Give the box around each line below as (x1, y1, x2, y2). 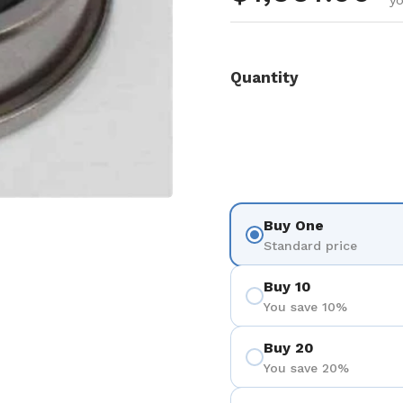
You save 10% (264, 299, 347, 314)
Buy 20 (264, 338, 314, 356)
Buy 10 (264, 277, 311, 295)
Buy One (264, 216, 324, 234)
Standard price (264, 237, 357, 253)
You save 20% (264, 360, 349, 375)
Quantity (230, 67, 299, 86)
